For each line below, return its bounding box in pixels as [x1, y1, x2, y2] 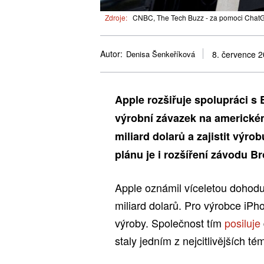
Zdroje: [105, 12, 127, 22]
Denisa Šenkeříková [126, 48, 195, 60]
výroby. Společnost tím [115, 214, 225, 230]
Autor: [100, 48, 123, 60]
